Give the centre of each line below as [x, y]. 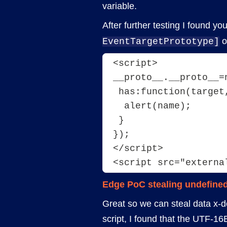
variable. [120, 6]
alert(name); [158, 106]
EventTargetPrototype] [161, 42]
